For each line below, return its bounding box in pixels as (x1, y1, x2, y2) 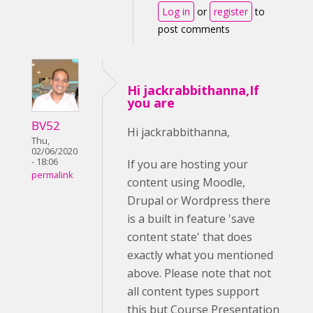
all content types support (127, 284, 259, 299)
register (214, 5, 248, 18)
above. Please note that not (127, 265, 271, 281)
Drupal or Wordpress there (127, 193, 270, 208)
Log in (162, 5, 190, 18)
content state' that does (127, 229, 252, 245)
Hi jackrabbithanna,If (127, 82, 259, 99)
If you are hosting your (127, 156, 248, 172)
